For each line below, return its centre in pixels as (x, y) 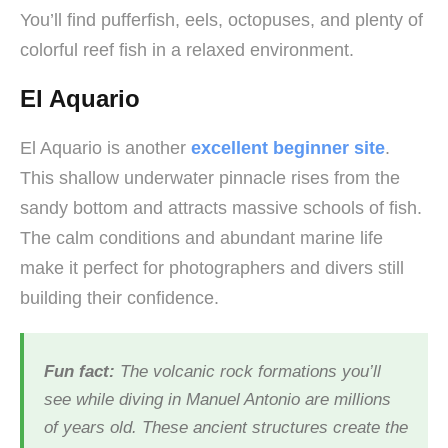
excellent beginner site (288, 147)
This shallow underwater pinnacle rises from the (210, 177)
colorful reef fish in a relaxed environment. (187, 49)
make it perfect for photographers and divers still (212, 267)
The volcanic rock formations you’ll (248, 371)
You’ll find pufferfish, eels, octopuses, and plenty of (221, 19)
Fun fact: (79, 371)
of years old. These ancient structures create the (226, 427)
